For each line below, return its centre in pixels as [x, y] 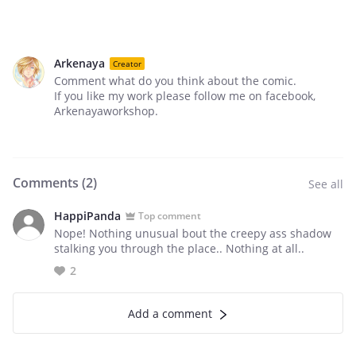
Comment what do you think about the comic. [175, 81]
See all [326, 184]
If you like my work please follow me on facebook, [185, 96]
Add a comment [170, 313]
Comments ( [49, 183]
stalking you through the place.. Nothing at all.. [179, 248]
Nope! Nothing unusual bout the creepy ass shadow [193, 233]
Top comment [170, 215]
